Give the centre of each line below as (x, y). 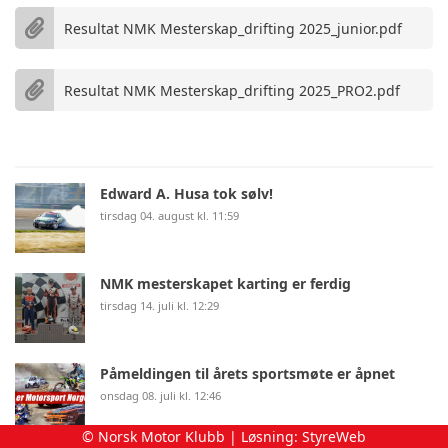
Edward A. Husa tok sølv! (186, 193)
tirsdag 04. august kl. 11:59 (169, 215)
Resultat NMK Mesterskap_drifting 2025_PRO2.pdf (232, 90)
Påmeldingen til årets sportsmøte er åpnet (247, 373)
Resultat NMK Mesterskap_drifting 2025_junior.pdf (233, 28)
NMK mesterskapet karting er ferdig (225, 283)
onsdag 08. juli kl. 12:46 (160, 395)
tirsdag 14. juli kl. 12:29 (159, 305)
